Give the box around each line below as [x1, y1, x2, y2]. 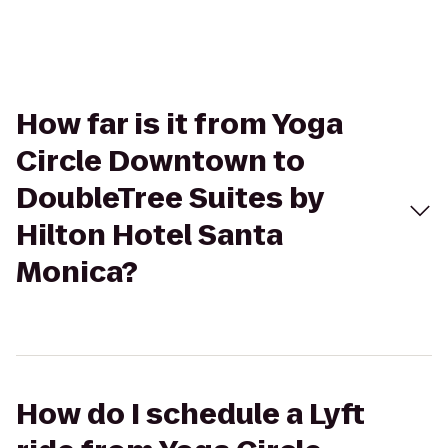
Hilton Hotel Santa [16, 216, 283, 255]
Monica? [16, 253, 138, 292]
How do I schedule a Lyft [16, 395, 365, 434]
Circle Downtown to [16, 142, 305, 181]
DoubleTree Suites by [16, 179, 324, 218]
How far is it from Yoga [16, 105, 343, 144]
